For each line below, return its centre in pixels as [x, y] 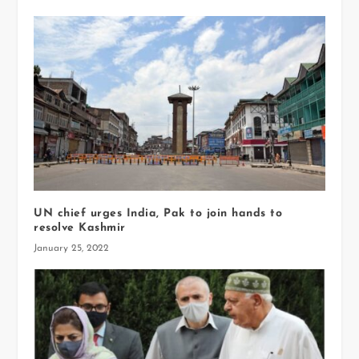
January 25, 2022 [72, 249]
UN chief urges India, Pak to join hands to [158, 214]
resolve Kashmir [80, 228]
